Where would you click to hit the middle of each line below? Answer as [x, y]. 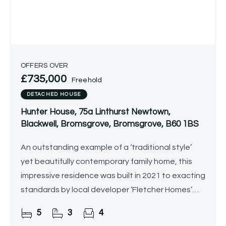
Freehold [87, 80]
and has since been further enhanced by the [103, 204]
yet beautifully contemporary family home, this [106, 162]
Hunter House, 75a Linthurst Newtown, [96, 112]
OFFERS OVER [45, 66]
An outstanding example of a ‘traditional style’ [106, 148]
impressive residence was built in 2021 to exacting [113, 176]
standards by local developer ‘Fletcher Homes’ [106, 190]
